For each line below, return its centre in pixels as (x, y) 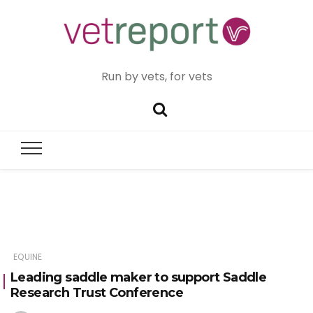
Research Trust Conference (97, 293)
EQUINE (28, 257)
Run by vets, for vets (156, 76)
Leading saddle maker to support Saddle (139, 278)
